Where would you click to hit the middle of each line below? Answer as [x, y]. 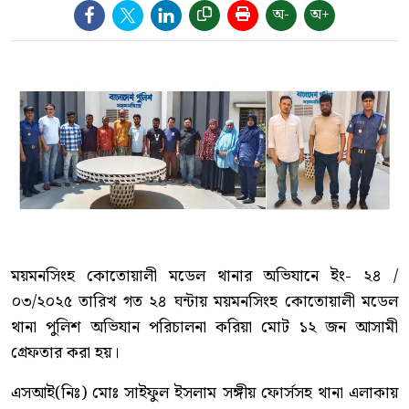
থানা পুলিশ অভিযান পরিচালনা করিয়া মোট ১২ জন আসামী [204, 328]
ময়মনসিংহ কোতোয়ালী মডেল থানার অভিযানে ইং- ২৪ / [204, 277]
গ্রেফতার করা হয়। [65, 353]
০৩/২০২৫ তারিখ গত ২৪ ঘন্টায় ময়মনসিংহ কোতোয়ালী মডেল [204, 302]
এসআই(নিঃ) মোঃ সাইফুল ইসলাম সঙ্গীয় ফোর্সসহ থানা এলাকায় [204, 393]
